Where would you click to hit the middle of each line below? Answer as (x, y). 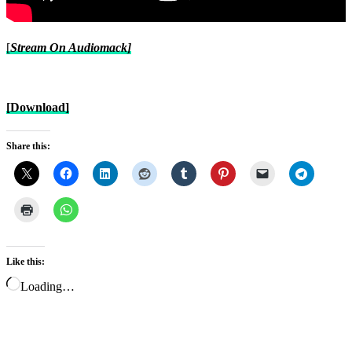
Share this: (28, 147)
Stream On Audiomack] (71, 48)
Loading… (48, 287)
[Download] (38, 108)
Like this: (26, 262)
